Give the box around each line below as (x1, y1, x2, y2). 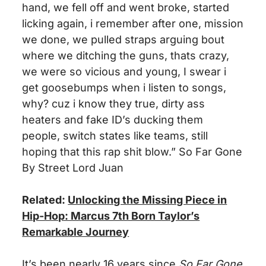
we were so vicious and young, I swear (22, 65, 221, 78)
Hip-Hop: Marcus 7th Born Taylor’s (22, 210, 200, 223)
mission (204, 17, 244, 30)
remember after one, (96, 17, 205, 30)
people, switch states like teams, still (22, 129, 208, 142)
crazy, (196, 49, 230, 62)
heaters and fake (22, 113, 112, 126)
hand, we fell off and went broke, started (22, 1, 230, 14)
